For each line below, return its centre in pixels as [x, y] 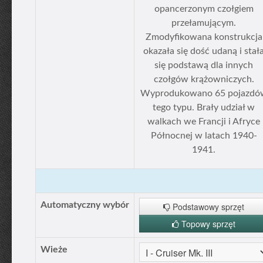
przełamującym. [204, 23]
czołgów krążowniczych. [204, 79]
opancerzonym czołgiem [204, 9]
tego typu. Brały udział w [204, 107]
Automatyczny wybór [85, 205]
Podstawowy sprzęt [207, 207]
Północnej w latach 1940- [204, 136]
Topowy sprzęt [207, 224]
